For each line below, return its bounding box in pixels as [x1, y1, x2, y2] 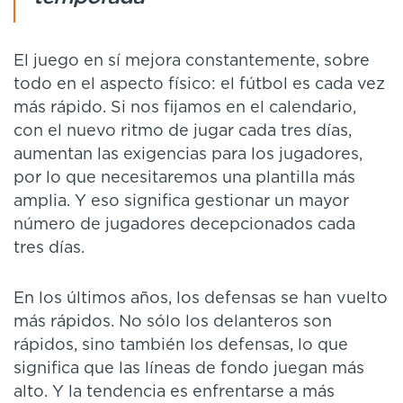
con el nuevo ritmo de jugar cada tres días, [13, 122, 352, 139]
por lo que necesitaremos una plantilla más [13, 169, 355, 186]
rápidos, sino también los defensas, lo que [13, 336, 348, 354]
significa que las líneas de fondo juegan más [13, 360, 364, 377]
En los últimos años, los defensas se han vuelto [13, 290, 388, 307]
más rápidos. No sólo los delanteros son [13, 313, 332, 330]
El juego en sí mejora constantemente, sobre [13, 52, 370, 69]
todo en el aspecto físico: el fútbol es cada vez [13, 76, 385, 93]
